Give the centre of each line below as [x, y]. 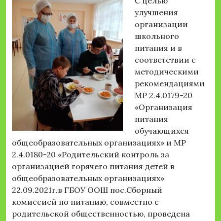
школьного [157, 36]
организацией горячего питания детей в [93, 166]
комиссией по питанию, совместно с [85, 202]
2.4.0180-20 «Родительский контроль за [91, 155]
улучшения [156, 13]
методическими [167, 72]
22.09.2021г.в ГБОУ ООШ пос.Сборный [87, 190]
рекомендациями [170, 84]
